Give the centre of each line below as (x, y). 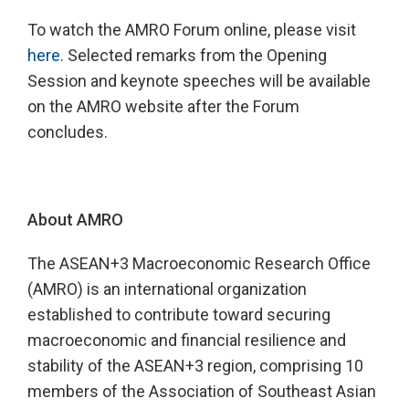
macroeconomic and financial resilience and (187, 341)
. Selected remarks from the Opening (194, 56)
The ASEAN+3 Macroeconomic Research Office (199, 264)
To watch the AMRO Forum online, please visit (192, 30)
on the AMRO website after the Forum (163, 107)
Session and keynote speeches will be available (199, 81)
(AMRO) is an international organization (167, 289)
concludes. (68, 132)
